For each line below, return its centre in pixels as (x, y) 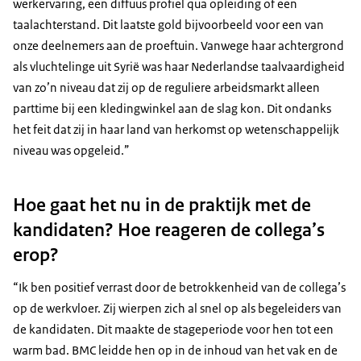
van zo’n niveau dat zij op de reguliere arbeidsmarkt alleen (166, 88)
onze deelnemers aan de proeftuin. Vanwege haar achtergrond (178, 46)
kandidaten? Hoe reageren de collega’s (169, 229)
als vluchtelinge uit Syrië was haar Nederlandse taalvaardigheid (179, 67)
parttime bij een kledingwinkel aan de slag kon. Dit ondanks (172, 109)
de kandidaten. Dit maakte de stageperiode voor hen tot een (173, 329)
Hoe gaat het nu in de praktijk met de (162, 204)
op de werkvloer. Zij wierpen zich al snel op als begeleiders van (177, 308)
